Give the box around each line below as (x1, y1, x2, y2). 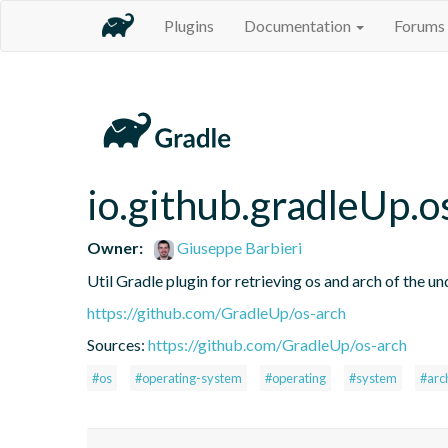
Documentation (244, 16, 354, 35)
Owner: (87, 237, 143, 257)
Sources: (87, 334, 148, 354)
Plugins (164, 16, 214, 35)
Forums (394, 16, 445, 35)
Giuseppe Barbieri (174, 237, 303, 257)
